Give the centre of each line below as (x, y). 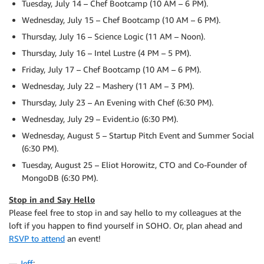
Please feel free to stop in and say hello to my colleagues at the (125, 212)
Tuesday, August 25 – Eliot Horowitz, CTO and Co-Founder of (134, 165)
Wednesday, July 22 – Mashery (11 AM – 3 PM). (108, 86)
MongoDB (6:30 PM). (60, 178)
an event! (83, 238)
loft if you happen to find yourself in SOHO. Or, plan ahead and (126, 225)
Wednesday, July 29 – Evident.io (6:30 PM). (100, 119)
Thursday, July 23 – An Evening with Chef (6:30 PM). (118, 102)
